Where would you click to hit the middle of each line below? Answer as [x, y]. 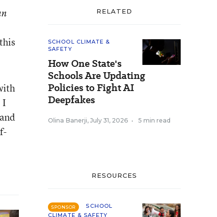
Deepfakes [71, 100]
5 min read [154, 120]
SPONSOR [64, 207]
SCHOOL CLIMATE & [79, 42]
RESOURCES [114, 175]
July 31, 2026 [109, 120]
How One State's [85, 63]
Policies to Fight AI [91, 88]
